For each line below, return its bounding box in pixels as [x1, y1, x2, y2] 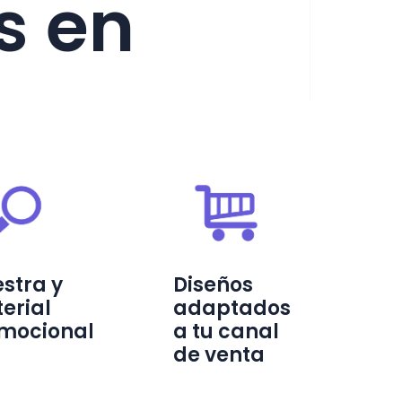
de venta [173, 341, 265, 370]
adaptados [173, 294, 291, 323]
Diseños [173, 271, 253, 300]
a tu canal [173, 318, 279, 346]
